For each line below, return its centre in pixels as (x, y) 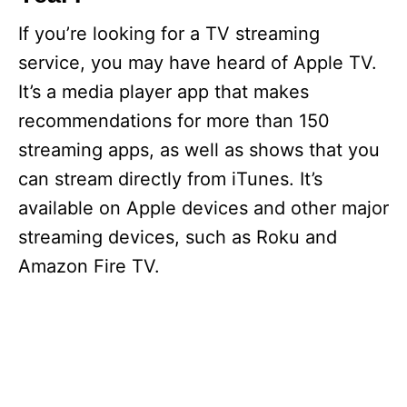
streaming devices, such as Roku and (178, 237)
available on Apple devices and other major (203, 208)
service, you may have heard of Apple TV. (198, 63)
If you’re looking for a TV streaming (169, 34)
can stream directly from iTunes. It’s (170, 179)
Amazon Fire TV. (89, 266)
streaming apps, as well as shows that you (199, 150)
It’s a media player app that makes (164, 92)
